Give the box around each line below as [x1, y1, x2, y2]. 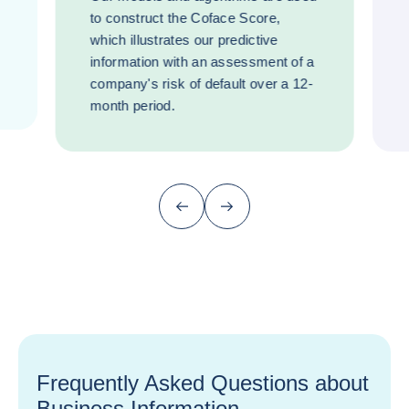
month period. [89, 98, 175, 113]
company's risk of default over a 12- [89, 76, 313, 91]
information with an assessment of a [89, 54, 315, 69]
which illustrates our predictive [89, 32, 278, 47]
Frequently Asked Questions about [37, 371, 369, 395]
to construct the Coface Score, [89, 10, 280, 26]
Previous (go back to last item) [180, 204, 355, 221]
